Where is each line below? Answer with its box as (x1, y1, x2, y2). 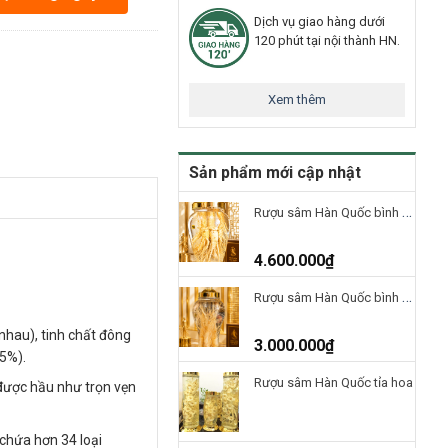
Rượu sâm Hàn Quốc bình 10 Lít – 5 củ (254, 204, 402, 220)
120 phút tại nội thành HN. (254, 32, 400, 48)
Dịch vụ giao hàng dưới (254, 13, 385, 29)
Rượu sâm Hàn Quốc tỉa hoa (254, 374, 413, 390)
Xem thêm (268, 91, 326, 107)
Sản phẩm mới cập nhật (189, 162, 361, 182)
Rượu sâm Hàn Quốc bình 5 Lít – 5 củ (254, 289, 402, 305)
